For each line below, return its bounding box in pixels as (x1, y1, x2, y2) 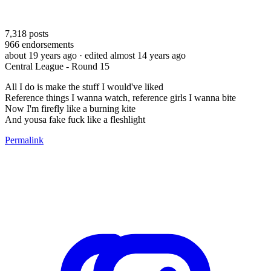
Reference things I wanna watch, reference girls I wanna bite (5, 92, 236, 103)
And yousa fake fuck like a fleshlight (5, 114, 145, 125)
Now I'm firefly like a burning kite (5, 103, 135, 114)
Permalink (5, 134, 44, 145)
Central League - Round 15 (5, 60, 109, 71)
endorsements (19, 39, 74, 50)
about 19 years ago (5, 50, 77, 60)
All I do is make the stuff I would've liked (5, 81, 163, 92)
